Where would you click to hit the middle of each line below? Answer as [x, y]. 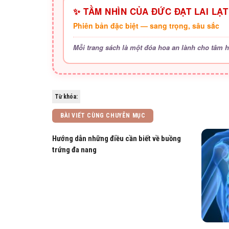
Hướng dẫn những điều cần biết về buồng [117, 139]
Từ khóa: [66, 97]
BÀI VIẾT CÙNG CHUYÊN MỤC [103, 116]
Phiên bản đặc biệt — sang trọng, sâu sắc [146, 26]
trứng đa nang [74, 150]
